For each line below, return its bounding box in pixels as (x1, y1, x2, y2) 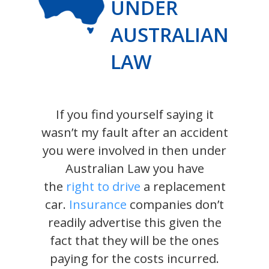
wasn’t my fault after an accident (41, 124, 228, 141)
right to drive (65, 178, 141, 195)
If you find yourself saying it (55, 106, 214, 123)
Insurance (69, 196, 127, 213)
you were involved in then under (43, 142, 226, 159)
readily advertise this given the (47, 214, 222, 231)
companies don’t (127, 196, 224, 213)
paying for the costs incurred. (50, 250, 219, 267)
